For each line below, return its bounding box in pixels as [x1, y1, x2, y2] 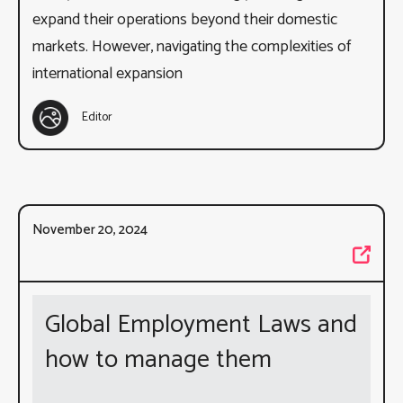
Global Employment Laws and [45, 303, 357, 345]
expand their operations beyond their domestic [32, 5, 337, 33]
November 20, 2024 [32, 218, 148, 241]
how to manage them [45, 338, 272, 381]
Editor [82, 107, 112, 129]
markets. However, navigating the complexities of [32, 32, 351, 60]
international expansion [32, 59, 183, 87]
